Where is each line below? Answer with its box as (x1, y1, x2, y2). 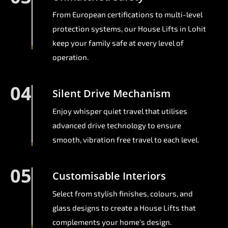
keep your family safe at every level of (52, 38, 184, 48)
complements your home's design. (52, 217, 172, 227)
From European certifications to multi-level (52, 10, 203, 19)
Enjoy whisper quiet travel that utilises (52, 106, 187, 116)
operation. (52, 52, 89, 62)
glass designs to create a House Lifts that (52, 203, 196, 213)
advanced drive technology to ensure (52, 121, 181, 130)
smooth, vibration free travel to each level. (52, 135, 199, 145)
